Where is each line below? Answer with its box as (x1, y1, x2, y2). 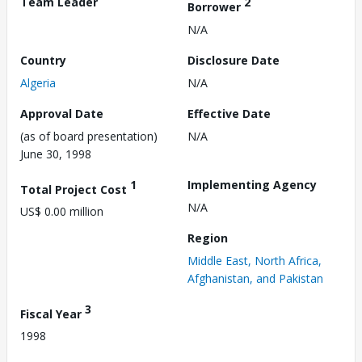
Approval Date (20, 105, 103, 121)
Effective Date (187, 105, 271, 121)
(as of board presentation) (20, 128, 158, 144)
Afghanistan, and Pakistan (187, 270, 323, 286)
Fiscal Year (20, 305, 85, 322)
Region (187, 229, 228, 246)
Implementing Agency (187, 176, 317, 192)
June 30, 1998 (20, 145, 91, 162)
